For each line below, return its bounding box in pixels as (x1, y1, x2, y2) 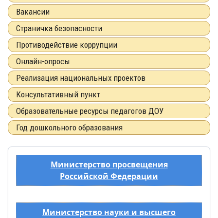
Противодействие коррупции (16, 39, 117, 50)
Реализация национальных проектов (16, 73, 145, 83)
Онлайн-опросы (16, 56, 70, 66)
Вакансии (16, 6, 50, 17)
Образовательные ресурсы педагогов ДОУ (16, 106, 163, 116)
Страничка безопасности (16, 23, 102, 33)
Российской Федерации (60, 170, 158, 182)
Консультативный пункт (16, 89, 100, 99)
